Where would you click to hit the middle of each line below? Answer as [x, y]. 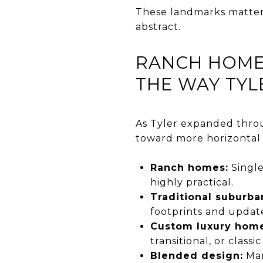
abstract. [158, 26]
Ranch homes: [189, 167]
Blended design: [196, 255]
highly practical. [192, 182]
